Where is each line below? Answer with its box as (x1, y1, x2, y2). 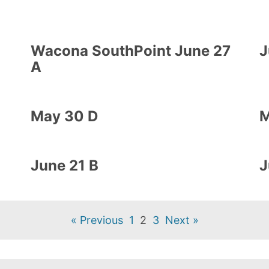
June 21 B (30, 157, 98, 175)
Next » (165, 214, 199, 227)
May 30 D (30, 107, 98, 125)
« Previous (70, 214, 123, 227)
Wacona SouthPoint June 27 (30, 42, 231, 60)
